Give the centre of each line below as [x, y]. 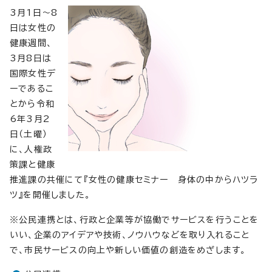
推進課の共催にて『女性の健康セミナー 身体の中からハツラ [134, 180]
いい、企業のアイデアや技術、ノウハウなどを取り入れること [130, 235]
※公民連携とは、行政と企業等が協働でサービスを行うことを [134, 220]
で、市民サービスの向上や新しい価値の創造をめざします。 [128, 250]
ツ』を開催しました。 [50, 195]
